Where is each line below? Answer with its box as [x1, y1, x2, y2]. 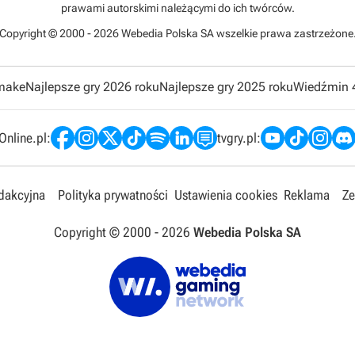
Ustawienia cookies [174, 187, 277, 203]
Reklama [284, 187, 330, 203]
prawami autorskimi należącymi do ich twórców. [60, 2, 295, 14]
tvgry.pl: [216, 129, 261, 146]
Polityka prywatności [58, 187, 168, 203]
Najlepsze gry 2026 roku [25, 79, 159, 94]
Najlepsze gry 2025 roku [158, 79, 293, 94]
